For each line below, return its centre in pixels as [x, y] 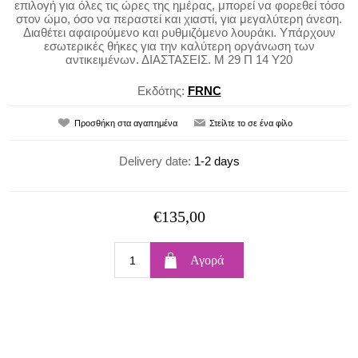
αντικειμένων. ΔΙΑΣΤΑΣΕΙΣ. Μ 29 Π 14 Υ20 [179, 60]
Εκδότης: [161, 90]
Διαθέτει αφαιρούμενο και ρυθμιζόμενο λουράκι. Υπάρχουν [179, 32]
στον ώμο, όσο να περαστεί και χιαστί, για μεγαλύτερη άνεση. [179, 19]
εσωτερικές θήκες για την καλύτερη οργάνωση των [179, 46]
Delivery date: [156, 161]
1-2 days [217, 161]
